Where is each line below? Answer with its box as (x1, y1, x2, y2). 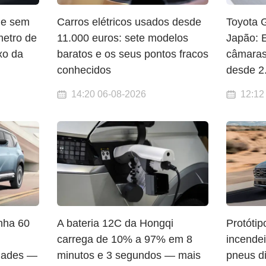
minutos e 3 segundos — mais (57, 249, 201, 262)
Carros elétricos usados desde (57, 16, 202, 28)
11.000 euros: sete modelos (57, 32, 189, 45)
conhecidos (57, 64, 112, 77)
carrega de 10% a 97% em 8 (57, 233, 193, 246)
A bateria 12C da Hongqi (57, 217, 174, 230)
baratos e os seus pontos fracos (57, 48, 209, 61)
